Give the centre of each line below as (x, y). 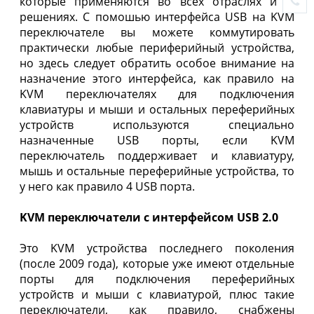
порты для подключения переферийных (157, 279)
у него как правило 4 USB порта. (107, 187)
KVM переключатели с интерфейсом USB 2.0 (149, 218)
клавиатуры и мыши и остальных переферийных (157, 110)
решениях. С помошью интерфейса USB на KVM (157, 17)
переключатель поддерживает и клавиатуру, (157, 156)
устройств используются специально (157, 125)
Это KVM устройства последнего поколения (157, 248)
